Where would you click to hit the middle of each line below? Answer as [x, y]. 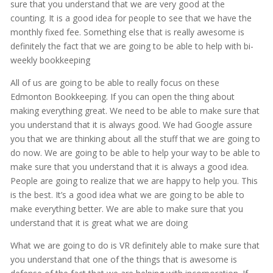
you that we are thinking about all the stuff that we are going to [135, 139]
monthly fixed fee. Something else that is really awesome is [127, 32]
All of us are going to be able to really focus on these [115, 83]
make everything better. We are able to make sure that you [126, 209]
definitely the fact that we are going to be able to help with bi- [132, 46]
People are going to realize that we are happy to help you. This [134, 181]
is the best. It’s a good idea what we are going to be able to [127, 195]
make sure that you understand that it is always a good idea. [129, 167]
